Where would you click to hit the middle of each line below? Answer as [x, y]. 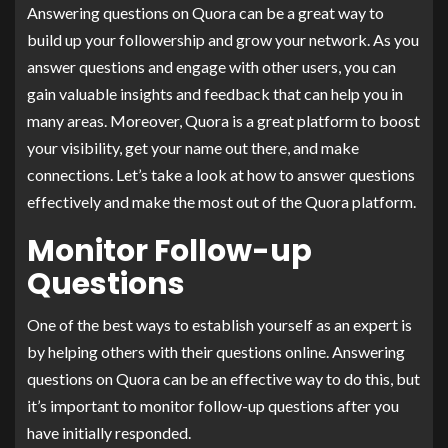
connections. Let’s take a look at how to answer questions [221, 174]
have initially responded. [109, 432]
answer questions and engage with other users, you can [211, 66]
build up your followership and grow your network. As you [223, 39]
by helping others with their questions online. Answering [216, 351]
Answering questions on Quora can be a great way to [205, 12]
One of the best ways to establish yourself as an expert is [219, 324]
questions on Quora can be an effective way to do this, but [223, 378]
